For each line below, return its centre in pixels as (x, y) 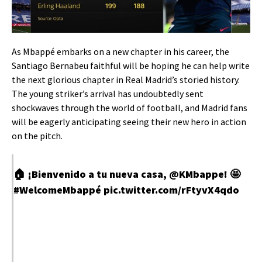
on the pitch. (37, 136)
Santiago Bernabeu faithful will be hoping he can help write (131, 66)
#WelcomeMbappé (57, 190)
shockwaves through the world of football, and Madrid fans (130, 108)
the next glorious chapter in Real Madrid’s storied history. (126, 80)
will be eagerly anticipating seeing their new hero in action (129, 122)
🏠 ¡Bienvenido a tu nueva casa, (91, 174)
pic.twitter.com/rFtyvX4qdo (171, 190)
